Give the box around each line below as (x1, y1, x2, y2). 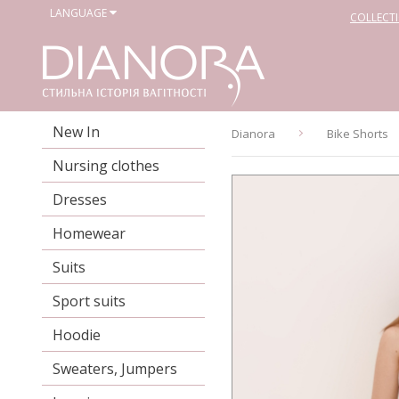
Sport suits (53, 291, 126, 311)
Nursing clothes (53, 156, 159, 175)
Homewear (53, 224, 126, 243)
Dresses (53, 190, 107, 209)
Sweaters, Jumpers (53, 359, 177, 379)
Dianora (232, 126, 276, 142)
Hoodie (53, 325, 101, 345)
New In (53, 122, 100, 142)
